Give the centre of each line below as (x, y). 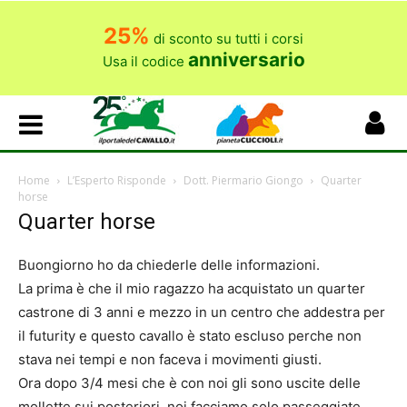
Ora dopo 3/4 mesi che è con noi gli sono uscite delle (189, 383)
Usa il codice (145, 61)
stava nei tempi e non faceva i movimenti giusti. (170, 359)
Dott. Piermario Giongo (243, 180)
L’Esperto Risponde (117, 180)
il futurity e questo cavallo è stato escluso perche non (190, 336)
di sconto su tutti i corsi (227, 39)
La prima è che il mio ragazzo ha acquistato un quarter (192, 288)
